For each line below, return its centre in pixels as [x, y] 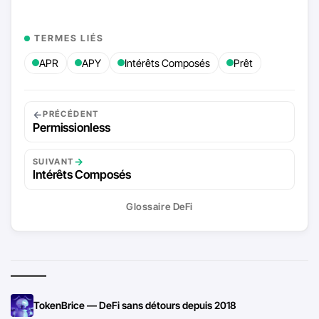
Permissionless [71, 127]
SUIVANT [53, 161]
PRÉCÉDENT [71, 114]
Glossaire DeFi [159, 207]
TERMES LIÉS [69, 38]
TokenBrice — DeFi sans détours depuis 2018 [135, 305]
